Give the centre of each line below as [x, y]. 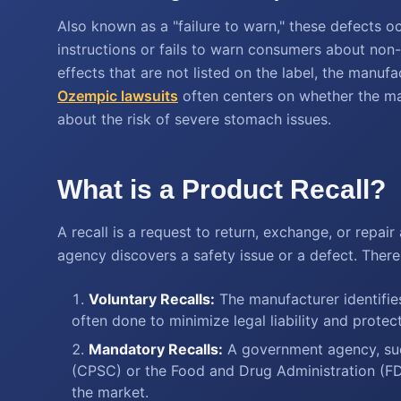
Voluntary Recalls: [152, 299]
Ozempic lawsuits [118, 96]
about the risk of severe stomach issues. [194, 119]
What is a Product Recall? [222, 189]
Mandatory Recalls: [156, 349]
